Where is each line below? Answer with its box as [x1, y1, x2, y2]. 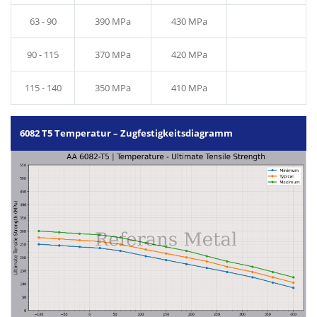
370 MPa [95, 47, 131, 61]
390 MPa [95, 14, 131, 28]
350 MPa [95, 81, 131, 94]
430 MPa [171, 14, 207, 28]
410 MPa [171, 81, 207, 94]
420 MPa [171, 47, 207, 61]
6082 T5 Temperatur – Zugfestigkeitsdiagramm [20, 126, 233, 139]
